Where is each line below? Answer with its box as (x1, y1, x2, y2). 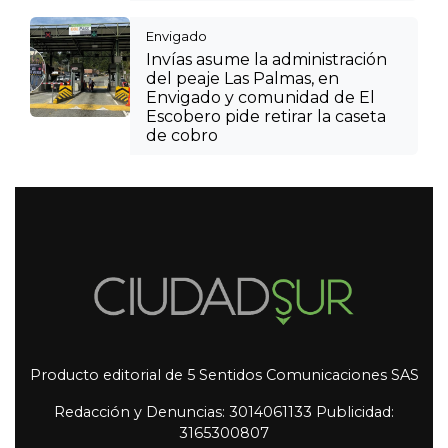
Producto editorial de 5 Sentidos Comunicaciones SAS (29, 366, 419, 385)
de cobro (146, 125, 218, 145)
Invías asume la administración (146, 49, 387, 69)
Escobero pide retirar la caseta (146, 106, 386, 126)
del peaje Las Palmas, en (146, 68, 339, 88)
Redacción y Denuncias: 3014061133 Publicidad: (54, 403, 394, 422)
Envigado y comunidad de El (146, 87, 375, 107)
